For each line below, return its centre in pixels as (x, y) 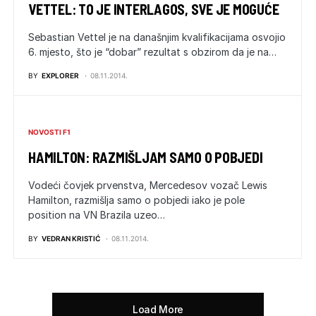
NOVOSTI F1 (49, 132)
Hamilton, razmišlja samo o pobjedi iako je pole (136, 200)
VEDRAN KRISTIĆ (71, 238)
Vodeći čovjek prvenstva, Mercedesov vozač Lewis (148, 185)
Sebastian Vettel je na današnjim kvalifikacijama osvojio (157, 37)
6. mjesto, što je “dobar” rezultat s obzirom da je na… (152, 52)
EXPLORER (60, 75)
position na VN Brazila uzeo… (97, 215)
